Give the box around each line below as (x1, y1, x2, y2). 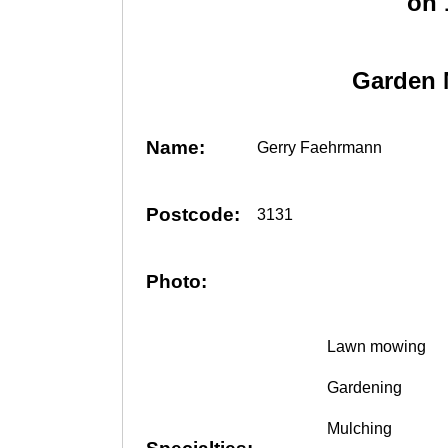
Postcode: (146, 204, 240, 226)
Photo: (146, 271, 207, 293)
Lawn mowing (327, 337, 426, 355)
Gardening (327, 378, 402, 396)
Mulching (327, 419, 392, 437)
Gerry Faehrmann (257, 138, 382, 156)
